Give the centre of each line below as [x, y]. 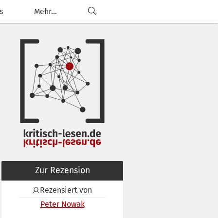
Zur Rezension [62, 171]
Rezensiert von [66, 190]
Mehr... [45, 11]
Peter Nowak [62, 204]
